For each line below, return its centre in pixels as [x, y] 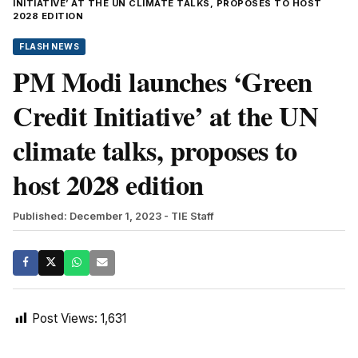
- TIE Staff [189, 216]
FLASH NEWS [49, 46]
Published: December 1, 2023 [87, 216]
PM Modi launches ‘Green [163, 81]
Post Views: [65, 318]
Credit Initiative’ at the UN [165, 115]
